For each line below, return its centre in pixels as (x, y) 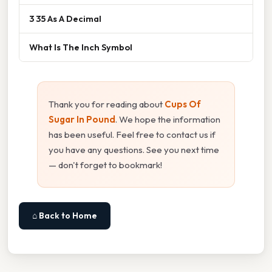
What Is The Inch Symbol (81, 47)
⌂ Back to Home (65, 216)
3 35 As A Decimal (65, 19)
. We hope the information (168, 120)
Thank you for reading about (107, 104)
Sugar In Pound (82, 120)
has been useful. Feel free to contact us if (132, 135)
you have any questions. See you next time (134, 150)
